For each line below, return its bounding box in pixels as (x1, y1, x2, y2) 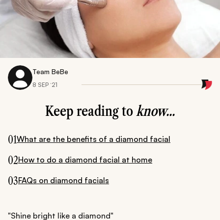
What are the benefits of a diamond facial (17, 134, 170, 144)
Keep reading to (45, 103, 136, 120)
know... (136, 103, 175, 120)
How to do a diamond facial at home (18, 154, 152, 165)
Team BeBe (32, 67, 68, 76)
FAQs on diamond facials (18, 175, 109, 185)
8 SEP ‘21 (32, 81, 57, 88)
